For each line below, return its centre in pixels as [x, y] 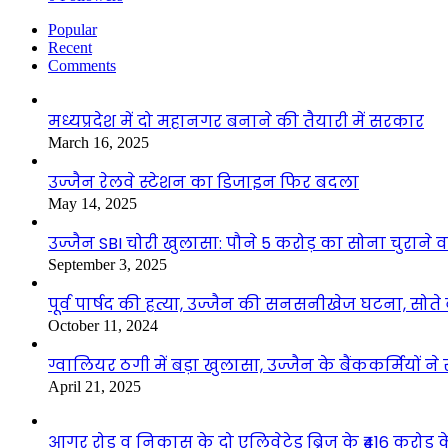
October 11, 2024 [103, 325]
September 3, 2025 [107, 264]
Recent [70, 47]
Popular [72, 29]
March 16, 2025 [98, 142]
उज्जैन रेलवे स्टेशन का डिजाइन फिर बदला [203, 182]
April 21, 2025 [94, 386]
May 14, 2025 [92, 203]
